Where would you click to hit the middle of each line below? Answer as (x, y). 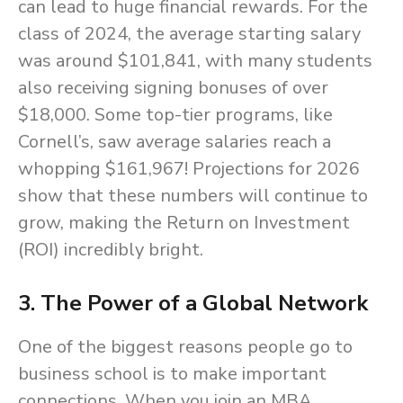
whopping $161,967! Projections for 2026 (189, 169)
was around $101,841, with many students (195, 61)
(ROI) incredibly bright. (111, 250)
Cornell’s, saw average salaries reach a (175, 142)
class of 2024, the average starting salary (189, 34)
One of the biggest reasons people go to (185, 347)
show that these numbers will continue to (193, 196)
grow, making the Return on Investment (184, 223)
